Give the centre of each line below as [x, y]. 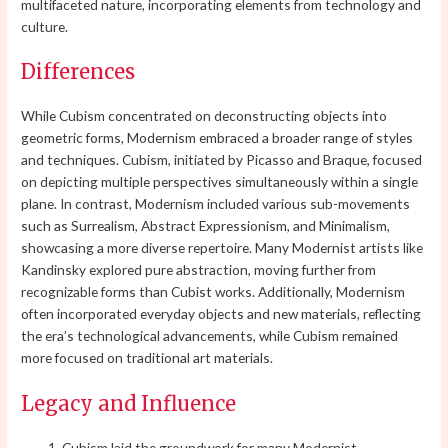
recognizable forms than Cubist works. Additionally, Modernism [213, 292]
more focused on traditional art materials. [147, 358]
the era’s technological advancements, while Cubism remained [210, 336]
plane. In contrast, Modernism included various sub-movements [216, 204]
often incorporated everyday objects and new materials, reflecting [221, 314]
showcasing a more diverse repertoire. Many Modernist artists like [222, 248]
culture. [45, 26]
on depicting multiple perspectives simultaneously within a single [220, 182]
